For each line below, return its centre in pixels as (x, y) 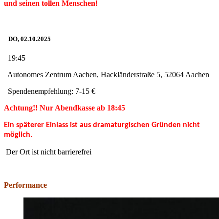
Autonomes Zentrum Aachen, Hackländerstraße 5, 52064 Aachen (107, 75)
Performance (25, 185)
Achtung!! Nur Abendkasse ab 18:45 (65, 108)
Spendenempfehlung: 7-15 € (50, 91)
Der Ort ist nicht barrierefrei (48, 152)
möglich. (18, 135)
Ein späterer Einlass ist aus (48, 125)
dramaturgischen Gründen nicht (146, 125)
